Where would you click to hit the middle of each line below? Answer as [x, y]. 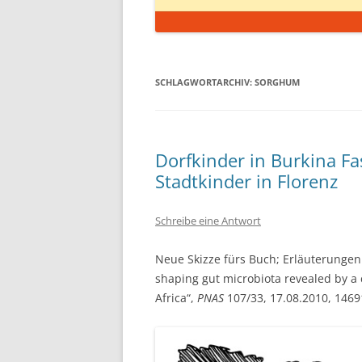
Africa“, [176, 298]
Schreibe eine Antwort [208, 221]
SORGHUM [277, 82]
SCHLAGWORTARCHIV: [205, 82]
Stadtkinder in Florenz [246, 181]
